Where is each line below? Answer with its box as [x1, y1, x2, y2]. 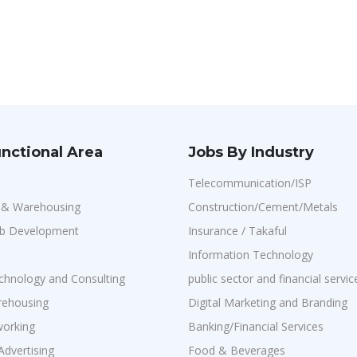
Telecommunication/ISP [188, 175, 312, 190]
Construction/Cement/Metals [188, 199, 338, 214]
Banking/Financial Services [188, 319, 324, 334]
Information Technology [188, 247, 313, 262]
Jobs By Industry [188, 143, 314, 161]
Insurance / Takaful [188, 223, 287, 238]
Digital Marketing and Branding [188, 295, 347, 310]
